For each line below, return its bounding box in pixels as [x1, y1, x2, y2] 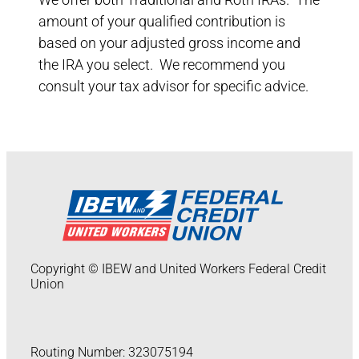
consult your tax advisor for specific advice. [38, 78, 309, 95]
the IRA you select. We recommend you [38, 56, 285, 74]
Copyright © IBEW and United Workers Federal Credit [30, 260, 326, 276]
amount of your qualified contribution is [38, 13, 285, 30]
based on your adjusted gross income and [38, 34, 301, 52]
